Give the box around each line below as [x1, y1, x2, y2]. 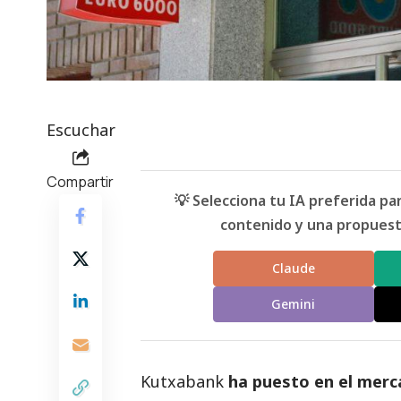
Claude [271, 260, 315, 277]
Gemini [271, 295, 316, 313]
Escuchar [47, 118, 115, 141]
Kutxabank [141, 370, 228, 392]
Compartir [47, 171, 114, 192]
